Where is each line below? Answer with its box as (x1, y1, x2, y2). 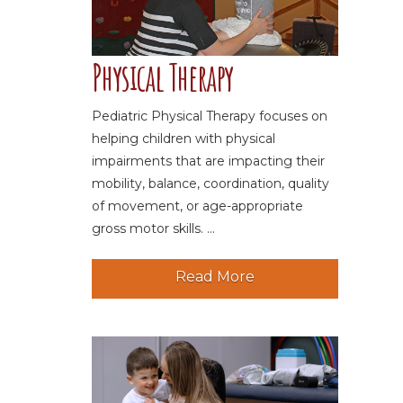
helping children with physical (92, 130, 276, 148)
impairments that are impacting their (92, 153, 326, 170)
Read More (175, 268, 255, 286)
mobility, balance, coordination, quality (92, 175, 330, 193)
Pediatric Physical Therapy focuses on (92, 108, 328, 125)
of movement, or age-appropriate (92, 198, 304, 215)
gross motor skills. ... (92, 220, 216, 237)
